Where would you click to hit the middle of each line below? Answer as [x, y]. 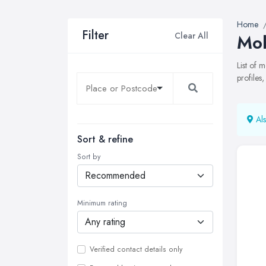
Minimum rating [102, 203]
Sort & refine [105, 139]
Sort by [89, 157]
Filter [95, 35]
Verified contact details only [136, 249]
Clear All [191, 35]
